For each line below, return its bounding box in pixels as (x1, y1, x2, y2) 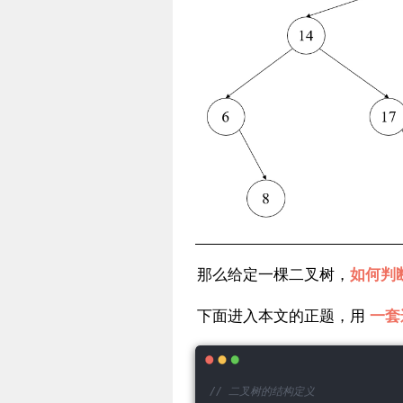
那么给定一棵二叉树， (197, 265, 350, 284)
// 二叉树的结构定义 (210, 385, 315, 399)
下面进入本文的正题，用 (197, 307, 370, 326)
